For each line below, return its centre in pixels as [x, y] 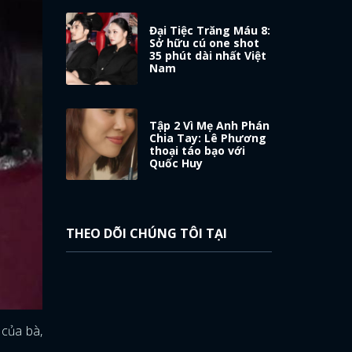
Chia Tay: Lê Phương [208, 138]
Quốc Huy [176, 163]
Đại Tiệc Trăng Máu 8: [210, 30]
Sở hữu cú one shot [205, 42]
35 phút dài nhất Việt [208, 55]
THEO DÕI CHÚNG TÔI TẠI [146, 234]
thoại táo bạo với [198, 151]
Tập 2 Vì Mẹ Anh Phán [210, 126]
